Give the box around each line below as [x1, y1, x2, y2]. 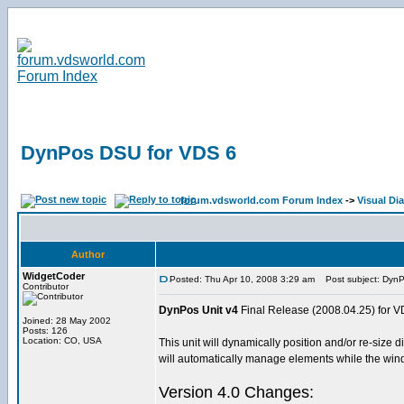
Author [71, 249, 105, 260]
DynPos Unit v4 [159, 304, 238, 317]
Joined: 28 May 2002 [23, 316, 111, 326]
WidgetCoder [23, 271, 85, 281]
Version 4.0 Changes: [159, 383, 314, 401]
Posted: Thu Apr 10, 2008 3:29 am [170, 274, 315, 284]
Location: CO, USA [23, 335, 102, 345]
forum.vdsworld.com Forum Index [180, 195, 343, 206]
